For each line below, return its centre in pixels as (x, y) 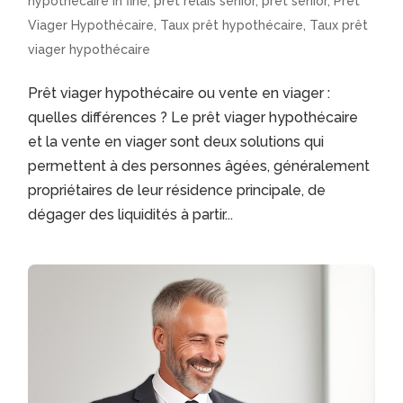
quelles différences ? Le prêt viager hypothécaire (193, 118)
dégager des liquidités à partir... (131, 215)
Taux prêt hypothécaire (232, 26)
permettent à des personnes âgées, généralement (199, 166)
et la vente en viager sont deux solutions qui (176, 142)
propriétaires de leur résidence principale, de (177, 191)
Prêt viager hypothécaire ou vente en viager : (179, 94)
